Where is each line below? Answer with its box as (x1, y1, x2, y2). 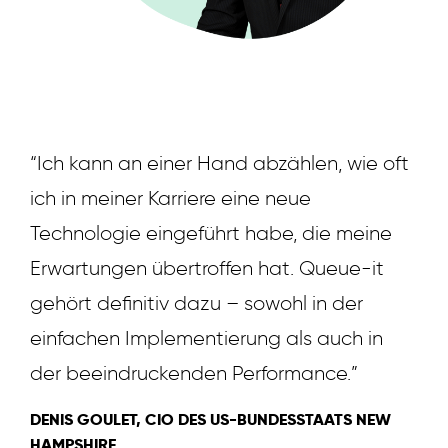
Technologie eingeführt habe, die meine (30, 220, 392, 245)
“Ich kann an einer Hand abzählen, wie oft (30, 150, 409, 175)
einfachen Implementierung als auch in (30, 325, 383, 350)
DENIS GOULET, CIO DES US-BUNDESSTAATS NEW (30, 408, 391, 430)
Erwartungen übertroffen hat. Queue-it (30, 255, 384, 280)
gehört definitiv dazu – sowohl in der (30, 290, 363, 315)
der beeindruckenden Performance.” (30, 360, 358, 385)
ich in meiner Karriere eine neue (30, 185, 311, 210)
